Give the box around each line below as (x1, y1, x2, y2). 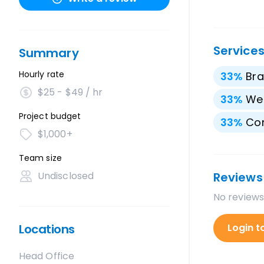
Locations (19, 221, 75, 237)
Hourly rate (19, 68, 64, 80)
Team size (19, 152, 62, 164)
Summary (19, 45, 79, 61)
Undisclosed (38, 169, 94, 183)
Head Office (19, 249, 74, 263)
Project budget (19, 110, 81, 122)
